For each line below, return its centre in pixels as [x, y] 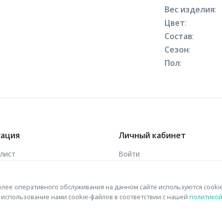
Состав [179, 36]
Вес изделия [190, 9]
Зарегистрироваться [153, 173]
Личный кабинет [152, 135]
